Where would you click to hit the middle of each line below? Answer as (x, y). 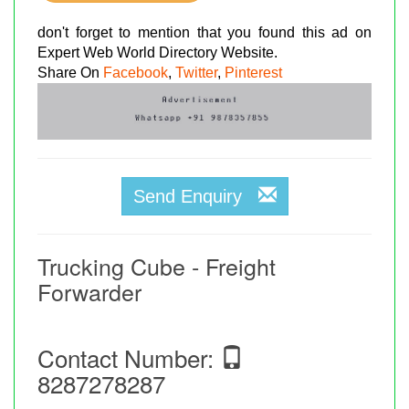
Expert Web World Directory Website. (157, 52)
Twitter (196, 72)
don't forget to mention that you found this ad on (204, 32)
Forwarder (89, 291)
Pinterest (253, 72)
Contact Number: (129, 357)
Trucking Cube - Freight (157, 265)
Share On (70, 72)
